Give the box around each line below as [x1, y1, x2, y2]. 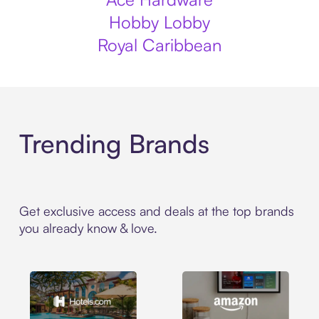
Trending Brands [19, 127, 209, 160]
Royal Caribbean [98, 34, 221, 56]
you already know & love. [19, 220, 157, 236]
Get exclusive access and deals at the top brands [19, 203, 294, 219]
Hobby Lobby [109, 11, 210, 33]
